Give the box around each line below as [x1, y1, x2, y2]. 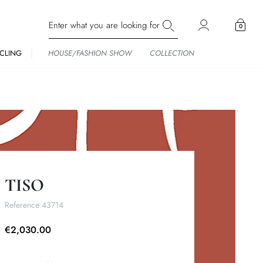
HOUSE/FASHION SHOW [48, 48, 132, 59]
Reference [4, 199, 39, 211]
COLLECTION [149, 48, 194, 59]
